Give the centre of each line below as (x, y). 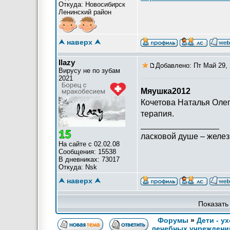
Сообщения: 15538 (87, 152)
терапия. (157, 114)
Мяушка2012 (166, 91)
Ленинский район (85, 12)
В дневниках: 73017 (89, 159)
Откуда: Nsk (78, 167)
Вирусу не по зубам (89, 71)
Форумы (173, 220)
